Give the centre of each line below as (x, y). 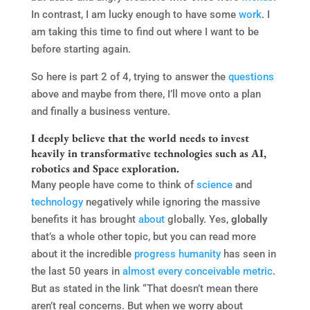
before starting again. (81, 49)
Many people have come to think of (113, 184)
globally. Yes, (198, 219)
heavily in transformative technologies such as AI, (148, 153)
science (214, 184)
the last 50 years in (75, 271)
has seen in (248, 254)
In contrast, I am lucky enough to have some (135, 14)
